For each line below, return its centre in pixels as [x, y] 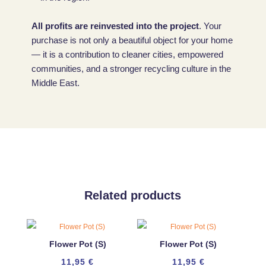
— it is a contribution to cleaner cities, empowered [127, 54]
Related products [133, 195]
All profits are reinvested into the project [115, 26]
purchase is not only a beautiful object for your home [132, 40]
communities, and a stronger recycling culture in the [131, 69]
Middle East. [55, 83]
